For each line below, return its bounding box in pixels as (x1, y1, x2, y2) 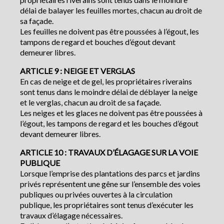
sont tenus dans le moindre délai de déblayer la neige (20, 87, 197, 97)
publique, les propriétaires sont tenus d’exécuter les (20, 200, 193, 210)
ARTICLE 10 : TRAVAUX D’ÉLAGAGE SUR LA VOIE (20, 147, 198, 157)
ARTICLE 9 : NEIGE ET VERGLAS (20, 66, 135, 76)
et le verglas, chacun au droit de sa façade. (20, 97, 161, 107)
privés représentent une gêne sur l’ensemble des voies (20, 179, 200, 189)
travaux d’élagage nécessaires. (20, 210, 122, 220)
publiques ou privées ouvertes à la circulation (20, 189, 172, 199)
